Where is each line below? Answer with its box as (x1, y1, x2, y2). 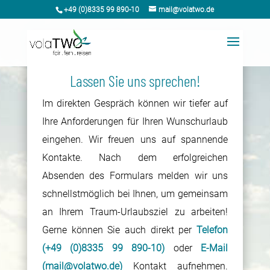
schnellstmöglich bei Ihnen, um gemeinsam (42, 188, 228, 199)
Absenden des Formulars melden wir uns (42, 170, 228, 181)
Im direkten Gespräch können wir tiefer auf (42, 98, 228, 109)
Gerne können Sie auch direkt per (42, 224, 197, 236)
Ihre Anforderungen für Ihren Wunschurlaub (42, 116, 228, 127)
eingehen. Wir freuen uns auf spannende (42, 134, 228, 145)
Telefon (196, 224, 228, 236)
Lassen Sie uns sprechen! (69, 71, 200, 90)
